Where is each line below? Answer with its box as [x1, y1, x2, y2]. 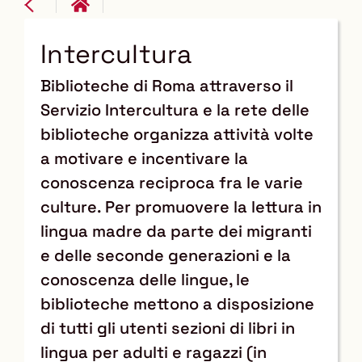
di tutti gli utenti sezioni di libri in [40, 317, 295, 339]
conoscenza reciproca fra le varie [40, 171, 303, 193]
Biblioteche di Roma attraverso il [40, 74, 293, 96]
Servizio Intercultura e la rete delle [40, 99, 309, 120]
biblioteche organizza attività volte [40, 123, 314, 145]
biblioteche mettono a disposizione [40, 293, 314, 314]
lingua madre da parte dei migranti [40, 220, 312, 242]
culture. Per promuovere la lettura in [40, 196, 322, 217]
